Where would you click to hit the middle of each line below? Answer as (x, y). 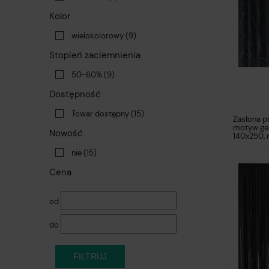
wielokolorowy (98, 36)
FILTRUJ (90, 257)
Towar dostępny (100, 114)
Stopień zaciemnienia (95, 56)
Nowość (66, 134)
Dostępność (75, 95)
